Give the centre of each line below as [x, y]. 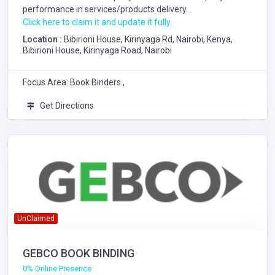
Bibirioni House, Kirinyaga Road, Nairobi [97, 50]
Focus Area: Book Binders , [74, 82]
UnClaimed [36, 218]
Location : [43, 39]
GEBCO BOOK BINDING [79, 253]
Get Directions [66, 106]
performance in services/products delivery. [105, 9]
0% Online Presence [57, 268]
